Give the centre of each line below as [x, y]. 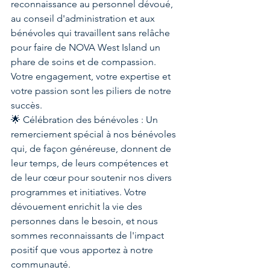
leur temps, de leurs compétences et [91, 163]
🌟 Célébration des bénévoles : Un [86, 119]
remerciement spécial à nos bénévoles [95, 134]
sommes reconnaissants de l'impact [89, 235]
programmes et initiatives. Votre [80, 192]
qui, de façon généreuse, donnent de [92, 148]
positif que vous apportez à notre [83, 250]
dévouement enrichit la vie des [78, 206]
